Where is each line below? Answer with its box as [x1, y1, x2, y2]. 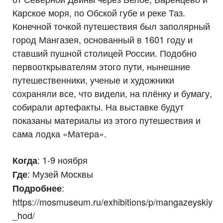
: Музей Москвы [27, 167, 93, 180]
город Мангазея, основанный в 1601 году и [12, 32, 193, 46]
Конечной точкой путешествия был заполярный [12, 19, 210, 32]
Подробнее [12, 181, 62, 195]
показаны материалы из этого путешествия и [12, 113, 201, 126]
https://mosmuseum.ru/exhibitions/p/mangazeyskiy [12, 195, 213, 208]
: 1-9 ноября [37, 153, 88, 166]
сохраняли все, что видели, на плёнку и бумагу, [12, 86, 212, 100]
